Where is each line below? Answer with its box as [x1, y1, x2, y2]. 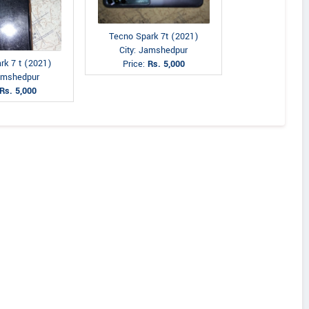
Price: [122, 57, 148, 70]
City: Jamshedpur [119, 43, 188, 57]
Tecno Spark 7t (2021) [108, 30, 199, 43]
